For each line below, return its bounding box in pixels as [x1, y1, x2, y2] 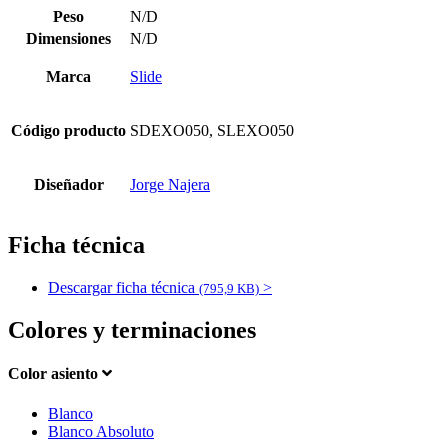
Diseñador [33, 175, 104, 193]
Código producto [11, 121, 126, 139]
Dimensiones [26, 29, 111, 47]
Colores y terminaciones [8, 317, 256, 344]
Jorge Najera [130, 175, 210, 193]
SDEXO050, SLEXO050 [130, 121, 294, 139]
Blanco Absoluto [48, 422, 154, 440]
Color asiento [8, 365, 102, 383]
